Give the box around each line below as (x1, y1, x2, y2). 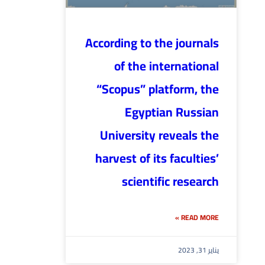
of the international (114, 54, 219, 78)
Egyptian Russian (125, 101, 219, 124)
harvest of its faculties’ (95, 147, 219, 170)
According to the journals (85, 31, 219, 55)
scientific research (122, 170, 219, 193)
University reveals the (100, 124, 219, 147)
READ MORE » (181, 211, 219, 225)
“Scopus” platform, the (96, 77, 219, 101)
